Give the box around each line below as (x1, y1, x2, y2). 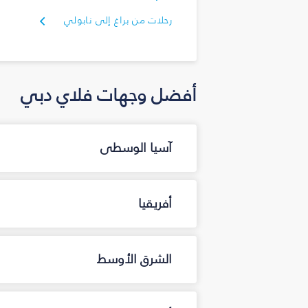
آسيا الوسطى (100, 138, 172, 158)
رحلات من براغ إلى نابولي (63, 12, 172, 27)
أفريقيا (138, 194, 172, 214)
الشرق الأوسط (97, 250, 172, 269)
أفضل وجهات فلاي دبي (21, 80, 197, 109)
